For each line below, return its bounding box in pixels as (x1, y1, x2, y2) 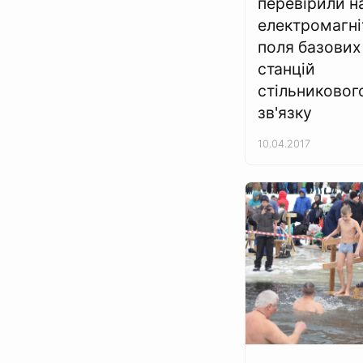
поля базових (258, 37, 361, 57)
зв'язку (258, 103, 312, 122)
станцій (258, 59, 315, 79)
